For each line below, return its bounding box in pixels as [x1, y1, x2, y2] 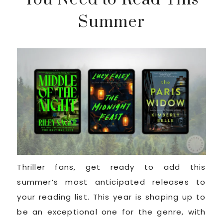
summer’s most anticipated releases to [17, 176, 206, 187]
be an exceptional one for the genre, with [17, 206, 206, 217]
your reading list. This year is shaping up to [17, 191, 206, 202]
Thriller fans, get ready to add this [17, 161, 206, 172]
